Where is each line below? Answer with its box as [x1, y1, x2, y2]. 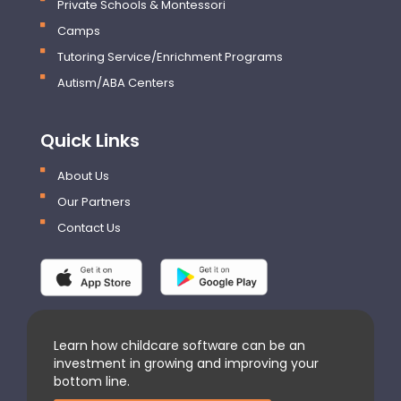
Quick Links [40, 127, 140, 153]
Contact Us [56, 218, 121, 236]
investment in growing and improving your [54, 354, 319, 373]
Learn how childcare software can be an [54, 337, 305, 355]
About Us [56, 166, 109, 184]
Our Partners [56, 192, 131, 210]
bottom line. [54, 372, 130, 391]
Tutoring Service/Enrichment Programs [56, 47, 283, 65]
